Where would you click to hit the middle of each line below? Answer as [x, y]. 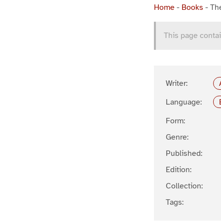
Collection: [184, 186]
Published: [184, 153]
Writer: [177, 83]
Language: [184, 102]
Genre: [177, 137]
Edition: [179, 169]
